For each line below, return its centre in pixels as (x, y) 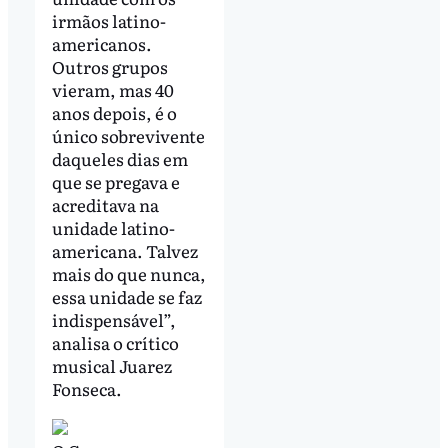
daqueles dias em (119, 158)
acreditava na (105, 204)
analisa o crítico (115, 342)
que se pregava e (115, 181)
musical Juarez (111, 365)
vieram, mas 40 (112, 89)
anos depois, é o (114, 112)
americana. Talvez (124, 250)
